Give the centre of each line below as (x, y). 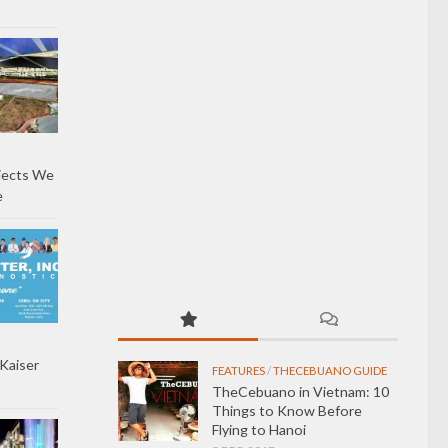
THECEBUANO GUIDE (330, 370)
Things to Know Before (287, 410)
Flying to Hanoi (259, 429)
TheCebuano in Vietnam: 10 (300, 391)
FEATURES (238, 370)
